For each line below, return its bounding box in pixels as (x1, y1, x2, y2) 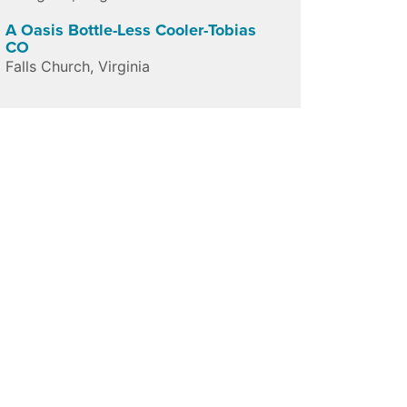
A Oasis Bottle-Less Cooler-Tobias (5, 19, 256, 40)
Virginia (98, 56, 150, 75)
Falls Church (5, 56, 90, 75)
